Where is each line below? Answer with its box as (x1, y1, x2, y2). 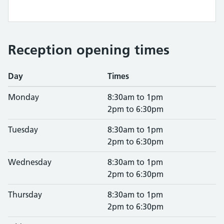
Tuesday (8, 124, 38, 134)
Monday (8, 92, 39, 102)
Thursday (8, 189, 42, 199)
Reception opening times (8, 41, 169, 58)
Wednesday (8, 157, 51, 167)
